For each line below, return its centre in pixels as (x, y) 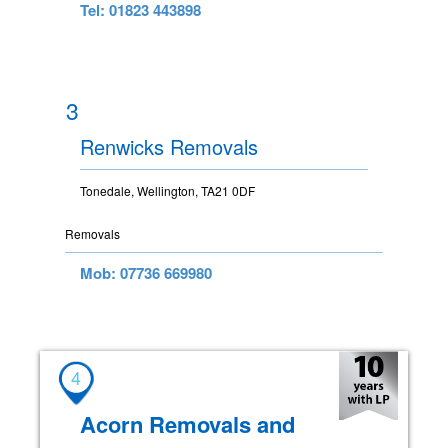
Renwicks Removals (169, 146)
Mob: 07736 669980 (146, 272)
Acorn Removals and (187, 423)
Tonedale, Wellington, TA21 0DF (167, 190)
